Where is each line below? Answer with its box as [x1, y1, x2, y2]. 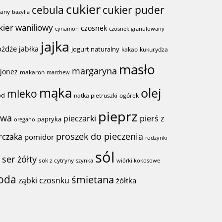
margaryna [72, 65, 117, 77]
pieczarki [63, 112, 97, 124]
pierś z [140, 113, 165, 124]
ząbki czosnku [18, 175, 70, 186]
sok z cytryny [39, 156, 74, 165]
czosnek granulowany [109, 25, 165, 32]
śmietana [71, 173, 114, 186]
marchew [47, 68, 70, 76]
